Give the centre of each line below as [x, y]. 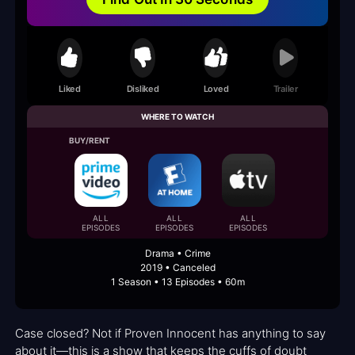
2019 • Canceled [177, 268]
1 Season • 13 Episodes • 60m [177, 282]
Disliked [143, 88]
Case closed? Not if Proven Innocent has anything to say [170, 334]
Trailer [285, 88]
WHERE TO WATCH [177, 117]
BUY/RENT [90, 141]
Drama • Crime [177, 254]
